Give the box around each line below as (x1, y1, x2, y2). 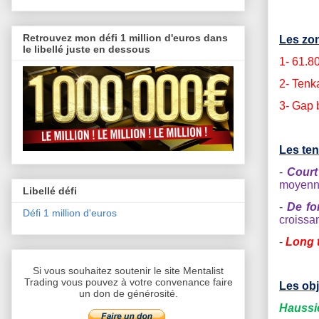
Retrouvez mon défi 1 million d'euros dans (23, 31, 228, 43)
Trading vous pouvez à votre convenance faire (23, 276, 233, 288)
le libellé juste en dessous (23, 43, 150, 55)
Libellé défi (23, 185, 77, 197)
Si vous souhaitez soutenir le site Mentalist (33, 265, 224, 277)
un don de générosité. (78, 288, 178, 300)
